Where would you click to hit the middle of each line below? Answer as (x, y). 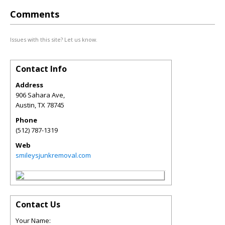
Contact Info (41, 69)
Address (29, 85)
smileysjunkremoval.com (53, 155)
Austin (25, 105)
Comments (35, 14)
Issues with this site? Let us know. (54, 39)
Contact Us (38, 204)
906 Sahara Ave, (40, 95)
